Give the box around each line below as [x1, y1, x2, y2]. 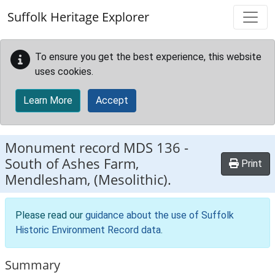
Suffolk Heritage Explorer [7, 9, 149, 25]
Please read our [15, 209, 85, 221]
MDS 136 [123, 138, 180, 157]
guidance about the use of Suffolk [85, 209, 234, 221]
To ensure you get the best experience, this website [35, 51, 261, 63]
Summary [5, 257, 60, 273]
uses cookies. [35, 66, 93, 77]
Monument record [5, 138, 123, 157]
